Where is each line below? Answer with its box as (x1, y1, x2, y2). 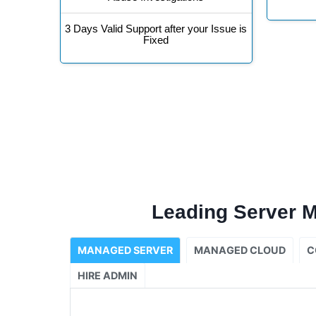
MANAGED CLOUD (194, 244, 286, 257)
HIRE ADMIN (78, 269, 138, 282)
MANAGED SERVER (78, 244, 173, 257)
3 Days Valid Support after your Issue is (65, 23, 248, 35)
